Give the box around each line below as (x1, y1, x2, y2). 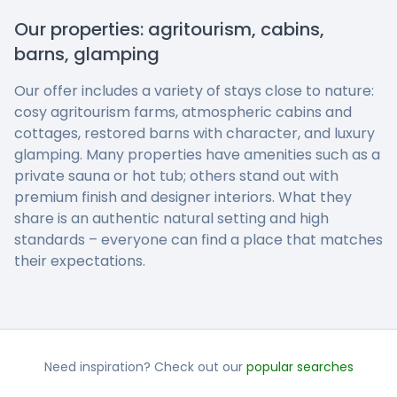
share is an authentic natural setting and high (14, 207, 329, 229)
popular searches (245, 357, 354, 376)
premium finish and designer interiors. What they (14, 186, 352, 207)
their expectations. (14, 250, 145, 271)
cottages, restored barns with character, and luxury (14, 122, 375, 144)
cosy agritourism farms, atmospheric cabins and (14, 101, 352, 122)
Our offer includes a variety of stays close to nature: (14, 80, 374, 101)
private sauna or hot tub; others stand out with (14, 165, 339, 186)
